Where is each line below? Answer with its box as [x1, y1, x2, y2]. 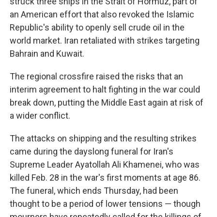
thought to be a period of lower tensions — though [10, 199, 201, 209]
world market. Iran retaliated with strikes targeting [10, 35, 200, 46]
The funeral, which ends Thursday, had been [10, 186, 178, 196]
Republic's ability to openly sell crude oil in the [10, 22, 185, 33]
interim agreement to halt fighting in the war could [10, 84, 200, 95]
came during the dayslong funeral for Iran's [10, 146, 173, 157]
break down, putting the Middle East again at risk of [10, 97, 203, 108]
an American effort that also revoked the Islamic [10, 9, 194, 20]
